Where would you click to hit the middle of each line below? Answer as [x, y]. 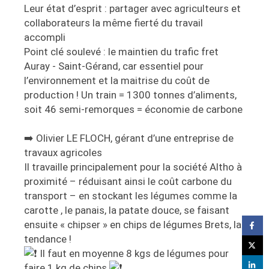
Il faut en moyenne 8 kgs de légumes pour [133, 254]
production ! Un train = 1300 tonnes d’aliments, [130, 95]
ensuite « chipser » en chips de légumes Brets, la [133, 225]
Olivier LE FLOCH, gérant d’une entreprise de [135, 138]
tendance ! [48, 239]
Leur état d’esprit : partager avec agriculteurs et [132, 9]
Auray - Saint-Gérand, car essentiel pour [114, 66]
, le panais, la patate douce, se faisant [145, 210]
